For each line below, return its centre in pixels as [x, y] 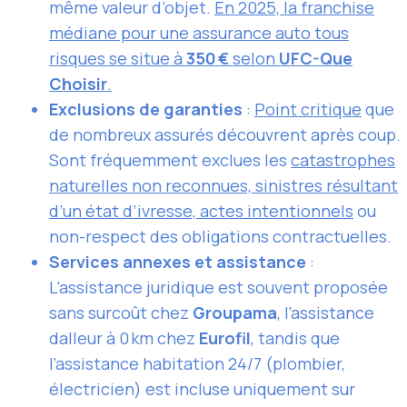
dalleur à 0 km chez [124, 338]
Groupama [235, 313]
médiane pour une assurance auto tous [199, 33]
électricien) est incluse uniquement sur [202, 389]
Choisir [78, 84]
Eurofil [225, 338]
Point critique [308, 109]
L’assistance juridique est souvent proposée [218, 288]
